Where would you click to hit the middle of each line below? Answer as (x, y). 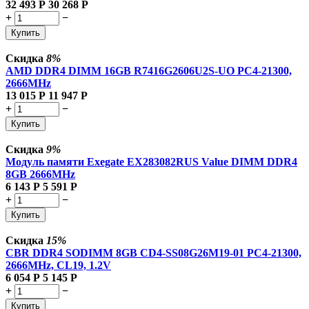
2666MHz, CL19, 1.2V (58, 265)
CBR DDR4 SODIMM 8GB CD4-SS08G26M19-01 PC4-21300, (153, 252)
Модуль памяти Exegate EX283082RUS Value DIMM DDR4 (151, 161)
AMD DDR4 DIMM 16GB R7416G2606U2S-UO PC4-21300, (149, 70)
